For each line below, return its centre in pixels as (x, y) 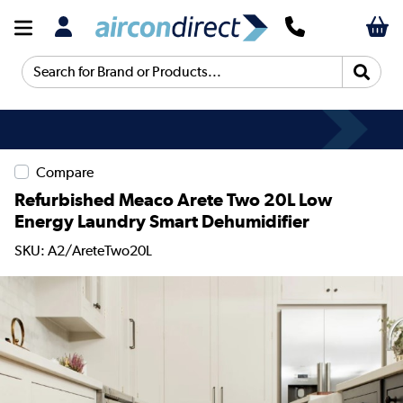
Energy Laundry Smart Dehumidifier (162, 222)
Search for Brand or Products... (119, 79)
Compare (65, 173)
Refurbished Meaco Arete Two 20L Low (173, 200)
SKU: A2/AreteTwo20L (83, 250)
